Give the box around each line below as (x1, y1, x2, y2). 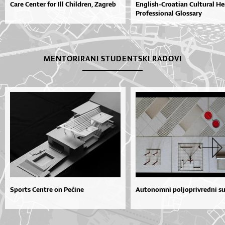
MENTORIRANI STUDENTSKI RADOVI (43, 53, 182, 63)
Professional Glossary (136, 8, 202, 18)
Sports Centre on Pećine (10, 184, 84, 194)
